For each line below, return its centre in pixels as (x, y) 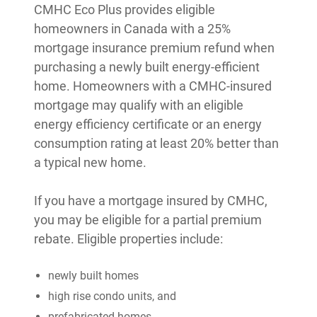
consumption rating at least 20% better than (156, 143)
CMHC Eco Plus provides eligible (125, 10)
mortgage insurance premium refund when (154, 48)
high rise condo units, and (112, 296)
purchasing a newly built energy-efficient (147, 67)
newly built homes (93, 276)
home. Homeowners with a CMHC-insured (153, 86)
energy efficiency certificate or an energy (148, 124)
